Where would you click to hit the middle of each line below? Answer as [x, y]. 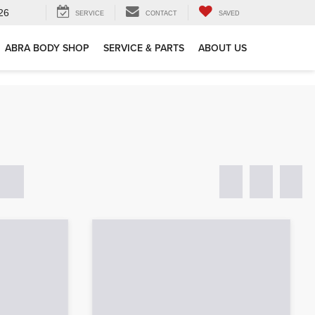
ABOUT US [223, 48]
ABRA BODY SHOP [47, 48]
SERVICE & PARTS [144, 48]
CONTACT [161, 14]
